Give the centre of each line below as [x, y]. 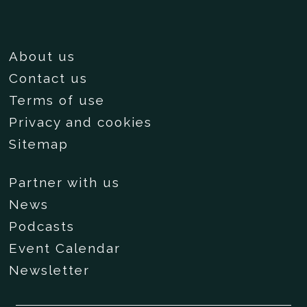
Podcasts [42, 226]
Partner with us [65, 182]
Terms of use [57, 100]
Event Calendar [65, 248]
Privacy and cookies [81, 122]
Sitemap [39, 144]
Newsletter [50, 270]
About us [42, 56]
